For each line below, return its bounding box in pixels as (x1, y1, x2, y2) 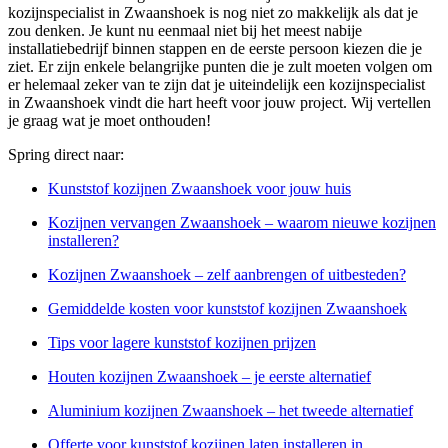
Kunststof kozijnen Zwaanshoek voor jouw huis (48, 180, 351, 198)
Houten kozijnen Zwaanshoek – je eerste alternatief (48, 368, 371, 386)
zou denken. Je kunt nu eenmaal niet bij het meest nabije (8, 22, 362, 40)
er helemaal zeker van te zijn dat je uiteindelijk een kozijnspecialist (8, 76, 425, 94)
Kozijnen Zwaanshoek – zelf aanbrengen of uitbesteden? (48, 266, 406, 284)
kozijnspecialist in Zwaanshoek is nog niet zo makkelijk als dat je (8, 4, 418, 22)
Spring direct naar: (8, 146, 124, 164)
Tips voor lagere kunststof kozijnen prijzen (48, 334, 316, 352)
